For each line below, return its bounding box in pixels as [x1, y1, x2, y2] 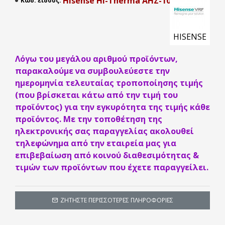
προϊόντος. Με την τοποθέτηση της [15, 114, 162, 125]
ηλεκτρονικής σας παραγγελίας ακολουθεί [15, 126, 194, 137]
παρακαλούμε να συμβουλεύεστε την [15, 65, 170, 76]
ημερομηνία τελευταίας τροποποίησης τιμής [15, 77, 203, 88]
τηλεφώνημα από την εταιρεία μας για [15, 138, 176, 149]
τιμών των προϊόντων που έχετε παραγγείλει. [15, 162, 208, 173]
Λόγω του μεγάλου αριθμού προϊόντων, [15, 53, 178, 64]
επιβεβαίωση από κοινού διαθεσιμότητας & [15, 150, 199, 161]
